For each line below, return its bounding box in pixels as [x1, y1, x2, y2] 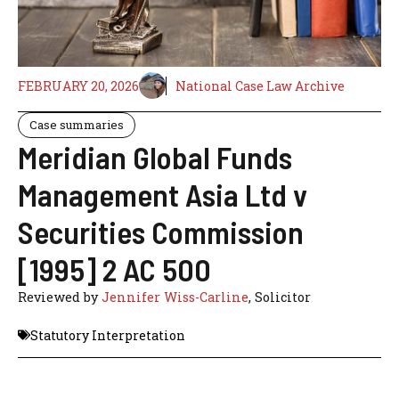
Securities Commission [18, 213, 304, 251]
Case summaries [29, 117, 124, 134]
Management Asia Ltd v [18, 175, 307, 214]
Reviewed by [18, 289, 102, 306]
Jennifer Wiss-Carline [102, 289, 248, 306]
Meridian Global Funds [18, 138, 292, 176]
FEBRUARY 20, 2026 [18, 77, 139, 94]
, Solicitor [248, 289, 311, 306]
